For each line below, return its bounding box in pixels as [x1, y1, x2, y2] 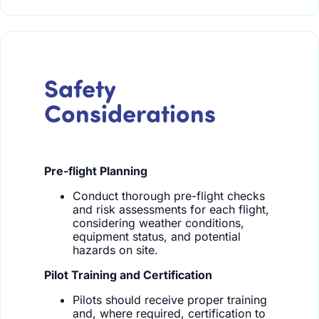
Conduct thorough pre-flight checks [73, 189, 265, 204]
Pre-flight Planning [44, 164, 147, 179]
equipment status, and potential [73, 229, 241, 244]
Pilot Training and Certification [44, 268, 212, 283]
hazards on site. [73, 243, 158, 258]
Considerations [44, 95, 216, 130]
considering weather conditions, [73, 216, 244, 231]
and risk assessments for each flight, [73, 202, 269, 217]
